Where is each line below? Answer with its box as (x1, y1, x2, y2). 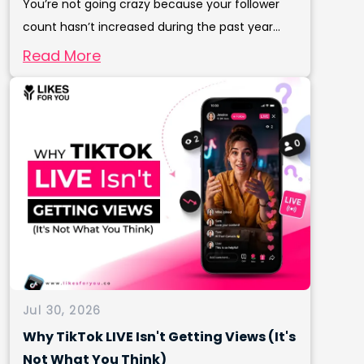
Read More (23, 45, 101, 66)
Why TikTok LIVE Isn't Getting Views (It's (23, 327, 296, 346)
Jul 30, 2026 (23, 301, 102, 318)
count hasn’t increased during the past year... (23, 18, 280, 35)
